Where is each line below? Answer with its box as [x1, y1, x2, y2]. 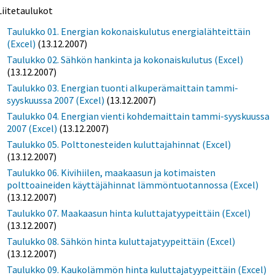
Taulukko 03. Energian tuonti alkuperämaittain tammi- [7, 82, 239, 95]
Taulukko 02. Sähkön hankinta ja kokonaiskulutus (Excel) [7, 53, 244, 66]
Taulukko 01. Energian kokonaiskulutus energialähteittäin [7, 25, 251, 38]
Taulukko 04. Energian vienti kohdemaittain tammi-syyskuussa [7, 110, 270, 123]
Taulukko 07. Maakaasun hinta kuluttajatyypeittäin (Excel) [7, 207, 251, 220]
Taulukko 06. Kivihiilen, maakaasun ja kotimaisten [7, 166, 216, 179]
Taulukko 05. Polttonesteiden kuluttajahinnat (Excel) [7, 138, 231, 151]
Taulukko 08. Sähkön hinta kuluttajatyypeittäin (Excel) [7, 235, 236, 248]
